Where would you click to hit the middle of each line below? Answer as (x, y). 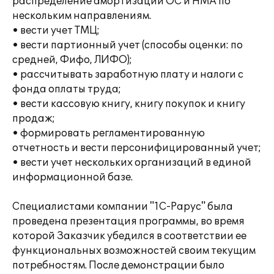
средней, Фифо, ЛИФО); (72, 60)
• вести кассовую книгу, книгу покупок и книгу (129, 104)
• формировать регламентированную (109, 133)
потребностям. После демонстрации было (118, 265)
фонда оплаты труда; (67, 89)
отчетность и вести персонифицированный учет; (137, 148)
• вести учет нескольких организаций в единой (132, 163)
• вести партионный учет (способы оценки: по (128, 45)
